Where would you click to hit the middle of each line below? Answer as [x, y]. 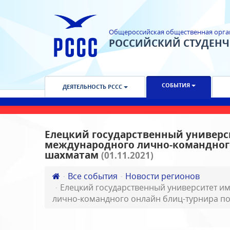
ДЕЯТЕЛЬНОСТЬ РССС [93, 87]
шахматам [73, 155]
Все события [93, 176]
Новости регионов [162, 176]
